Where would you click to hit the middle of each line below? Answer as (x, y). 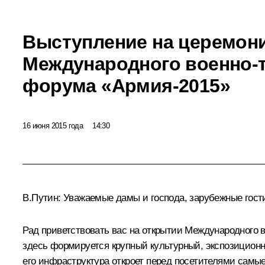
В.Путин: (43, 198)
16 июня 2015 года (53, 125)
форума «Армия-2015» (126, 85)
